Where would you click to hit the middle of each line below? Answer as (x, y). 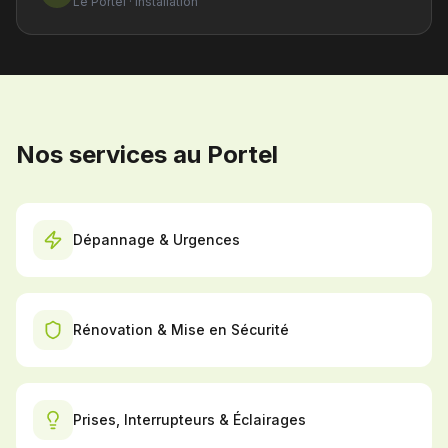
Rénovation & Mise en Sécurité (181, 329)
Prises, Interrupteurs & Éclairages (189, 419)
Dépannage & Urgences (156, 239)
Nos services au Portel (147, 154)
